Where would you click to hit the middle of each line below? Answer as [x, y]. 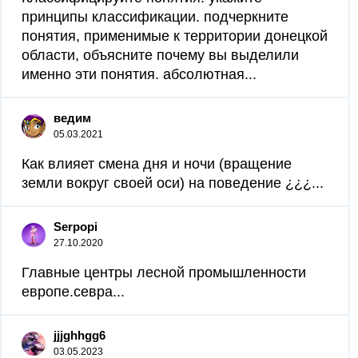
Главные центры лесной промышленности [164, 272]
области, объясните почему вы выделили [160, 55]
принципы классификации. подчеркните [155, 17]
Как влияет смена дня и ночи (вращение [157, 164]
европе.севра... [73, 292]
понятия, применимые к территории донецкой [175, 36]
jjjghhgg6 [80, 335]
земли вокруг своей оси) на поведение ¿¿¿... [173, 183]
